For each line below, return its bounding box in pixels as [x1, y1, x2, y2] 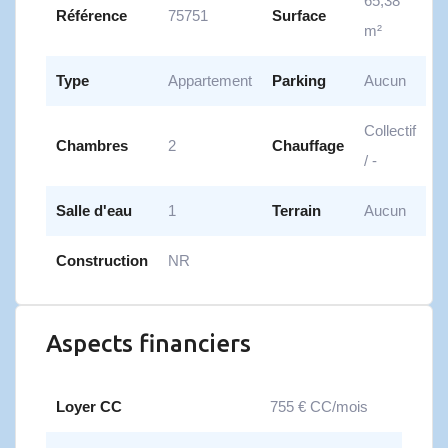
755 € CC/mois [270, 398, 368, 415]
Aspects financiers [46, 330, 251, 357]
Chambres [56, 137, 128, 154]
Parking [272, 72, 326, 89]
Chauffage [272, 137, 344, 154]
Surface [272, 7, 326, 24]
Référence [56, 7, 127, 24]
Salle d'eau [56, 202, 132, 219]
